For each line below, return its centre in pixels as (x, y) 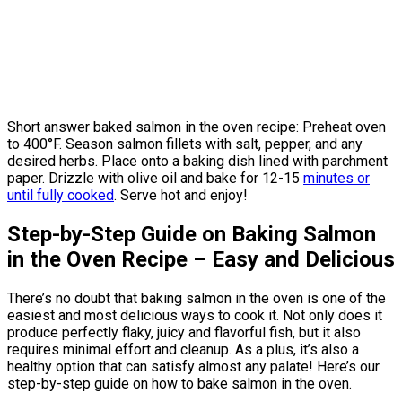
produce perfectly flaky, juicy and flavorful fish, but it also (184, 332)
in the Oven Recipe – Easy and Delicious (201, 259)
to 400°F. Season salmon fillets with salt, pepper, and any (185, 144)
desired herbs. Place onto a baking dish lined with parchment (197, 161)
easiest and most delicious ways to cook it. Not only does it (195, 315)
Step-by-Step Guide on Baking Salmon (192, 234)
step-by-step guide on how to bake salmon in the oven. (179, 383)
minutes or (336, 178)
